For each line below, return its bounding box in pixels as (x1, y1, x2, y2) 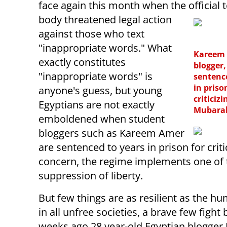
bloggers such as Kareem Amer (39, 126, 184, 140)
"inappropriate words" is (39, 69, 153, 83)
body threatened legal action (39, 12, 172, 26)
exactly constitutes (39, 55, 126, 69)
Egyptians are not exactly (39, 97, 155, 111)
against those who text (39, 26, 144, 41)
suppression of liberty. (39, 168, 143, 182)
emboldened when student (39, 111, 165, 126)
